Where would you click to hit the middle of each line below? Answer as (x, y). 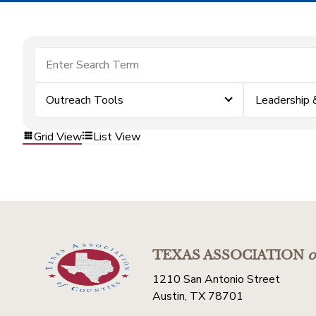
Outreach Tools (85, 100)
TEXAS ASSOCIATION (228, 255)
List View (117, 136)
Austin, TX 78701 (198, 296)
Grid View (58, 136)
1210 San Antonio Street (216, 279)
